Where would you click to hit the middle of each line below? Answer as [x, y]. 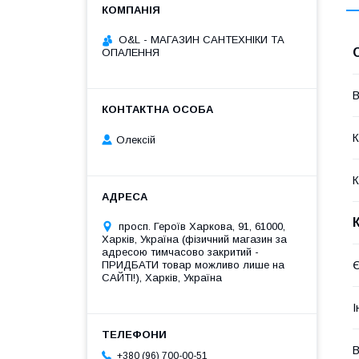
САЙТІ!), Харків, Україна [162, 277]
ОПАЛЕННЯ [131, 52]
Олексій [136, 139]
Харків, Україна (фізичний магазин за [194, 239]
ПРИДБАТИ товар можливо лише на [193, 264]
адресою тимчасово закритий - [180, 252]
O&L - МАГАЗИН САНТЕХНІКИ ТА [202, 40]
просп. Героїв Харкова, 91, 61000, [202, 226]
